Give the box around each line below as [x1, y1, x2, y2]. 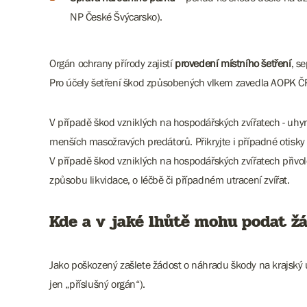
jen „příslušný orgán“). [49, 278, 145, 290]
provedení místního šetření [175, 57, 291, 69]
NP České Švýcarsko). [70, 10, 162, 23]
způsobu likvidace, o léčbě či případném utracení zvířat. [49, 173, 290, 186]
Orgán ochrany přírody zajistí [49, 57, 175, 69]
